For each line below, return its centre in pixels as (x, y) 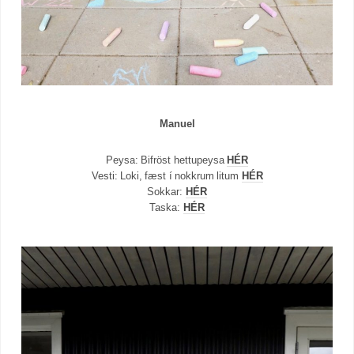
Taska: (166, 207)
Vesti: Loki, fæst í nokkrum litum (166, 175)
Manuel (177, 123)
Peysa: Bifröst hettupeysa (166, 160)
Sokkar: (166, 191)
